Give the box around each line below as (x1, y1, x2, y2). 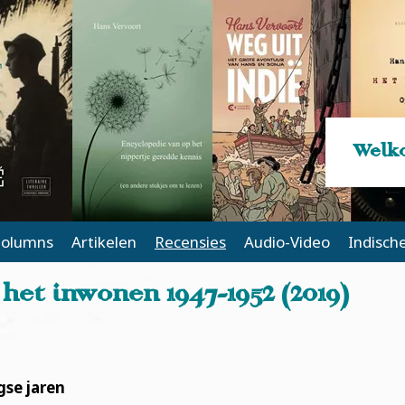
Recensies (155, 231, 226, 252)
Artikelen (71, 231, 137, 252)
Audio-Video (244, 231, 330, 252)
